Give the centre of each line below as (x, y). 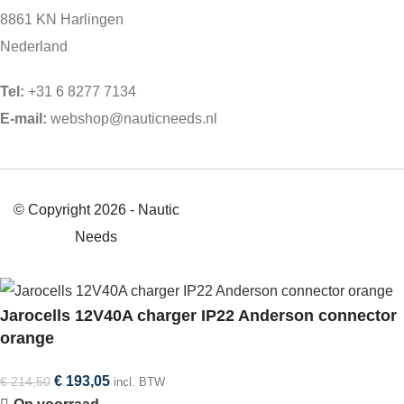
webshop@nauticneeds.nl (132, 118)
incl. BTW (139, 382)
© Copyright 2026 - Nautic (96, 209)
